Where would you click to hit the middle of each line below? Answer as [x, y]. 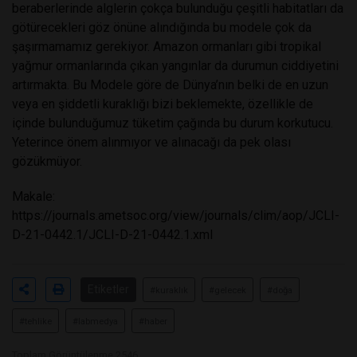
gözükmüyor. [47, 162]
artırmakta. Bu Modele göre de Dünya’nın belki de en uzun [170, 85]
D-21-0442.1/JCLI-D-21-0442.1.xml [112, 235]
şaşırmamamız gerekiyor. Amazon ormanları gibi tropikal [167, 47]
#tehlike [35, 322]
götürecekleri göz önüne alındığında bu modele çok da [162, 28]
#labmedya [95, 322]
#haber [153, 322]
